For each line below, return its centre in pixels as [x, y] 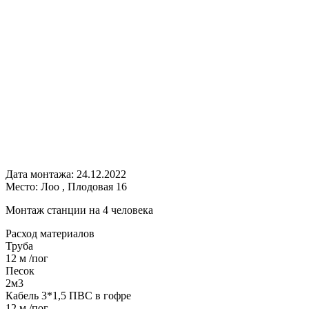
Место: [23, 186]
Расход [21, 233]
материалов [66, 233]
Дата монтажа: [41, 174]
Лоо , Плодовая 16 [84, 186]
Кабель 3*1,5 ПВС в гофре [68, 295]
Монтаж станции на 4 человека [79, 210]
